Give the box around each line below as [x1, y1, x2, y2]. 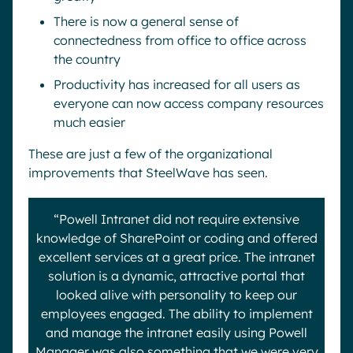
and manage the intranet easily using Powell [46, 325, 307, 340]
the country [54, 51, 121, 67]
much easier [54, 114, 125, 130]
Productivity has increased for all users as [54, 76, 300, 92]
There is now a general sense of [54, 13, 239, 29]
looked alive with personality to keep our [56, 287, 297, 303]
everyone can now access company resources [54, 95, 324, 111]
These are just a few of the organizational [28, 146, 273, 162]
